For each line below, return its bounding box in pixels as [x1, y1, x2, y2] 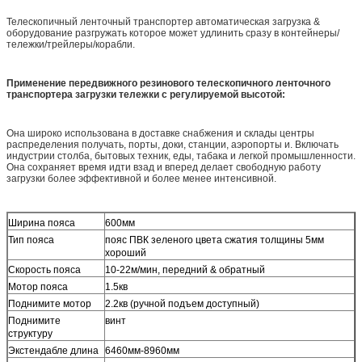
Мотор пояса [8, 280, 68, 293]
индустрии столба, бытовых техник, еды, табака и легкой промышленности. [6, 149, 356, 162]
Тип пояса [8, 234, 54, 246]
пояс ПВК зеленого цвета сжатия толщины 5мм [105, 234, 324, 246]
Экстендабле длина [8, 344, 99, 356]
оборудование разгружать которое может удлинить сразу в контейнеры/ [6, 27, 339, 39]
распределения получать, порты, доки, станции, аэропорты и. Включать [6, 138, 339, 150]
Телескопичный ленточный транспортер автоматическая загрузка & [6, 15, 320, 27]
